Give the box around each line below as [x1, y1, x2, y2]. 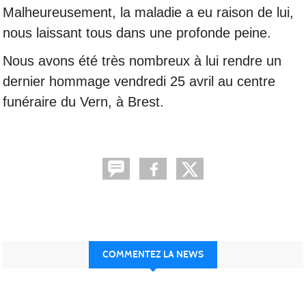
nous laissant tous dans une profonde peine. [3, 25, 271, 40]
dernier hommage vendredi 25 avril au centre [3, 73, 275, 89]
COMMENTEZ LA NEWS [102, 248, 204, 260]
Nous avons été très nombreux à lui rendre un [3, 53, 281, 68]
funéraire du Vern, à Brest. [3, 94, 164, 109]
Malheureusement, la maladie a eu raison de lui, [3, 4, 294, 20]
